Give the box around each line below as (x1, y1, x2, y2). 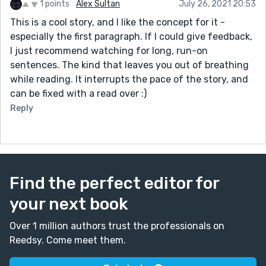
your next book (9, 194, 128, 214)
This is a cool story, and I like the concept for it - (10, 16, 225, 28)
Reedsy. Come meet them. (9, 234, 126, 246)
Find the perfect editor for (9, 173, 219, 193)
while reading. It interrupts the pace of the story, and (10, 73, 248, 85)
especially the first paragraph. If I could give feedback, (10, 30, 252, 42)
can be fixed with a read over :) (10, 87, 147, 99)
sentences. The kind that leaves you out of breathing (10, 59, 249, 71)
